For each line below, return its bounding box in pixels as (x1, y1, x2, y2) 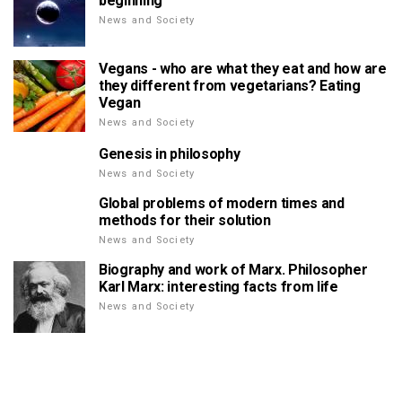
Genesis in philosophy (99, 145, 240, 162)
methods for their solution (99, 212, 271, 229)
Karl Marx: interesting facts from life (99, 278, 338, 295)
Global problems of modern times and (99, 195, 345, 212)
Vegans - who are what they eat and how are (99, 60, 387, 77)
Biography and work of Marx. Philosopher (99, 261, 368, 278)
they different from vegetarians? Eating (99, 77, 361, 94)
